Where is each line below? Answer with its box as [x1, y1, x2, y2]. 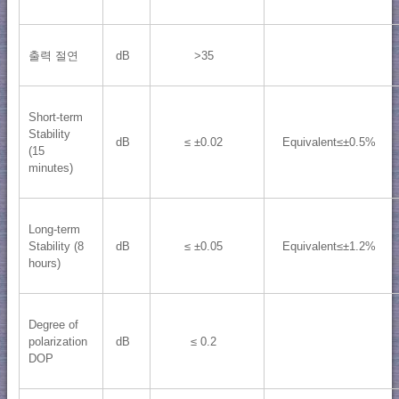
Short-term [28, 110, 83, 124]
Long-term [28, 222, 80, 236]
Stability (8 [28, 239, 84, 253]
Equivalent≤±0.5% [281, 134, 376, 149]
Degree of [28, 317, 78, 331]
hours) [28, 256, 61, 270]
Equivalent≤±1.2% [281, 239, 376, 253]
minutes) [28, 160, 73, 175]
